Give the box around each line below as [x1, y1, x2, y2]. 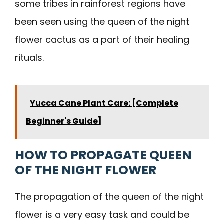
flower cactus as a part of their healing [15, 33, 189, 46]
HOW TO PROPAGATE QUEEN [15, 146, 192, 164]
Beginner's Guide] [26, 115, 102, 127]
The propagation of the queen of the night [15, 190, 204, 203]
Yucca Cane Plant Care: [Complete [30, 97, 178, 109]
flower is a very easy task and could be [15, 208, 189, 221]
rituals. [15, 51, 44, 64]
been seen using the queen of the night [15, 15, 189, 28]
